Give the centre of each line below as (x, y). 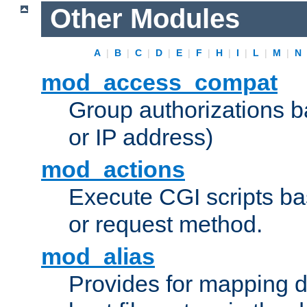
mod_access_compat (159, 83)
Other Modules (145, 19)
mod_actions (113, 170)
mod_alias (98, 257)
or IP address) (141, 137)
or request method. (165, 224)
